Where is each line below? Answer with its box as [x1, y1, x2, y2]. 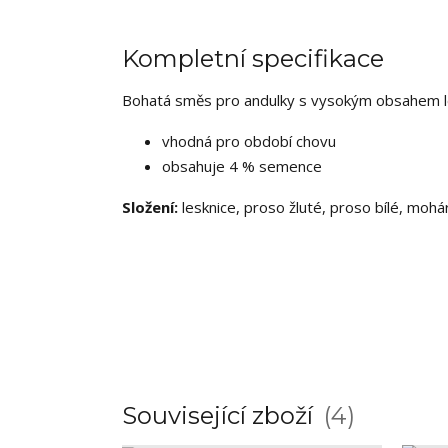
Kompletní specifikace [122, 44, 384, 74]
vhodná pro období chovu [162, 131, 336, 152]
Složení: [122, 197, 178, 218]
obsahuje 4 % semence [162, 156, 322, 177]
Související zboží [122, 401, 319, 431]
